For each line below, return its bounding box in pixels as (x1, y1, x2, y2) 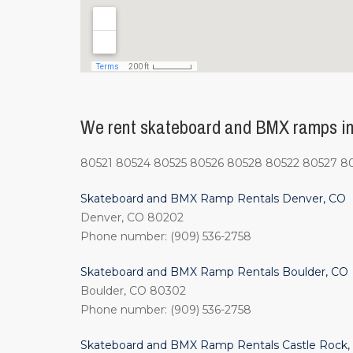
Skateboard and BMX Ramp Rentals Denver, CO (80, 191, 346, 206)
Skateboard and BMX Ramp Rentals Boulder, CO (80, 265, 348, 279)
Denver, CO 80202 (80, 210, 184, 225)
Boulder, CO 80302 (80, 284, 186, 298)
